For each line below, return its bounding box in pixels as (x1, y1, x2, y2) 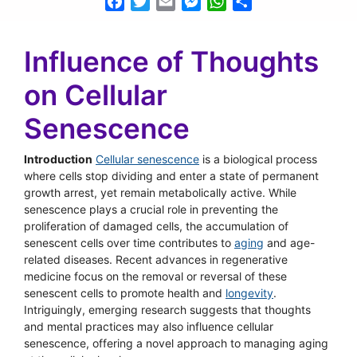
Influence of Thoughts (24, 45, 319, 78)
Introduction (24, 152, 92, 166)
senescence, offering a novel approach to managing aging (24, 336, 328, 350)
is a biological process (199, 152, 317, 166)
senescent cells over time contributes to (24, 236, 234, 249)
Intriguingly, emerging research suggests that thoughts (24, 303, 311, 316)
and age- (264, 236, 315, 249)
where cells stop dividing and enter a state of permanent (24, 169, 319, 182)
